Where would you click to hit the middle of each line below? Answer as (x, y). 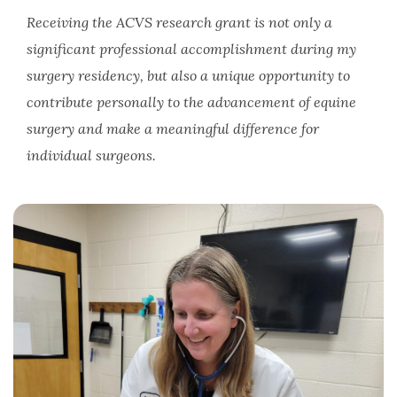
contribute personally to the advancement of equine (191, 102)
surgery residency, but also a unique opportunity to (188, 76)
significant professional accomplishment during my (191, 49)
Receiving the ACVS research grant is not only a (179, 23)
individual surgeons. (91, 156)
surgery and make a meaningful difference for (173, 129)
